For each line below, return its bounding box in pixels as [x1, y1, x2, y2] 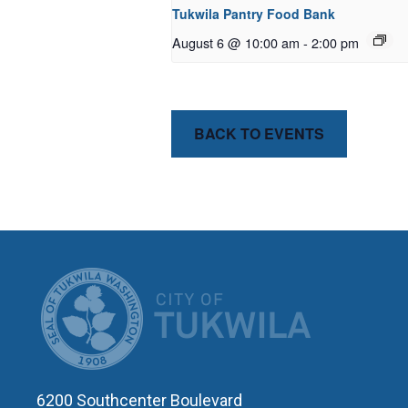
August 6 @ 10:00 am [172, 33, 300, 53]
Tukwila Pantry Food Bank [172, 5, 335, 24]
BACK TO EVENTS [194, 123, 324, 145]
